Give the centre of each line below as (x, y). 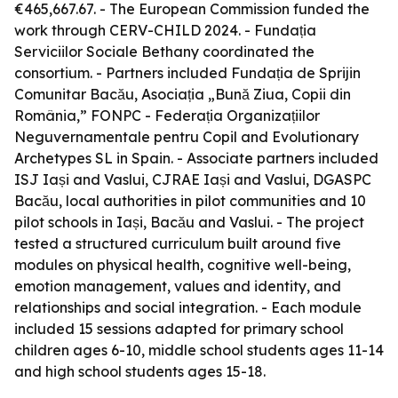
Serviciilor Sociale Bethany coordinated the (164, 52)
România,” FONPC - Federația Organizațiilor (167, 115)
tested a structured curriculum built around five (178, 243)
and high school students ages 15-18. (140, 371)
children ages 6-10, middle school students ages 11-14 (199, 350)
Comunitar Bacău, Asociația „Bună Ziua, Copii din (183, 94)
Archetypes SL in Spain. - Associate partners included (196, 158)
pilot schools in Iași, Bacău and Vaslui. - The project (189, 222)
